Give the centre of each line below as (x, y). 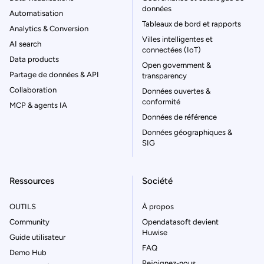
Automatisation (36, 14)
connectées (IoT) (171, 50)
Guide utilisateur (37, 237)
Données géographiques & (187, 133)
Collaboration (33, 90)
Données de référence (179, 117)
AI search (25, 44)
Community (29, 222)
